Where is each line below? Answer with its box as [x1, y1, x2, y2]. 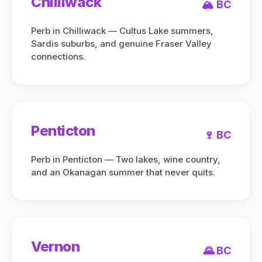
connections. [31, 51, 85, 62]
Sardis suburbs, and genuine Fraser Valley [31, 38, 212, 49]
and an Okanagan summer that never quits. [31, 167, 215, 178]
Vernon [31, 238, 80, 255]
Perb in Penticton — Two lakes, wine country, [31, 154, 220, 165]
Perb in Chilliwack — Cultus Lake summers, [31, 25, 213, 36]
